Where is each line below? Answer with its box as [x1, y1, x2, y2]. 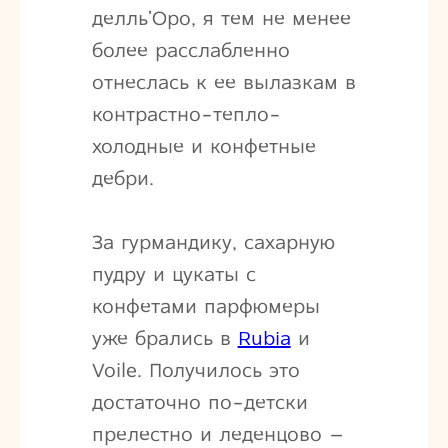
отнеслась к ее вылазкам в [91, 69, 356, 95]
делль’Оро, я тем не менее [91, 5, 351, 31]
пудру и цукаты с [91, 261, 256, 287]
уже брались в [91, 325, 238, 351]
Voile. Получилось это [91, 357, 300, 383]
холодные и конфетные [91, 133, 316, 159]
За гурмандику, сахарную [91, 229, 335, 255]
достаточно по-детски [91, 389, 308, 415]
